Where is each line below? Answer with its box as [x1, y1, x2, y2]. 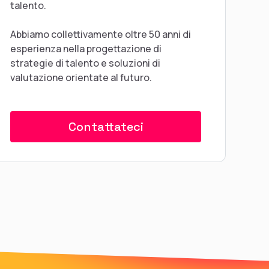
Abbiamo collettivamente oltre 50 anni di [10, 27, 191, 41]
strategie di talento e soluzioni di [10, 56, 160, 70]
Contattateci [68, 118, 144, 134]
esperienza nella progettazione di [10, 41, 162, 55]
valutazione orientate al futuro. [10, 70, 152, 84]
